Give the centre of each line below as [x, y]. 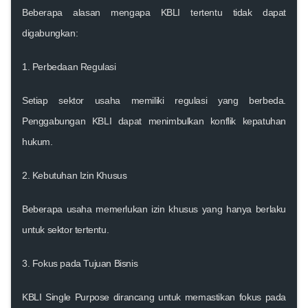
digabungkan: [50, 33]
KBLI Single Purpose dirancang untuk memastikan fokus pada [154, 297]
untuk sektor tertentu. [66, 229]
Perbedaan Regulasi [74, 66]
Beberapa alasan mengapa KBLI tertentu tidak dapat [154, 12]
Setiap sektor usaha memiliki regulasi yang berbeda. [154, 100]
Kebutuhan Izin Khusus [79, 175]
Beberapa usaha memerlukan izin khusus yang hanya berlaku [154, 209]
